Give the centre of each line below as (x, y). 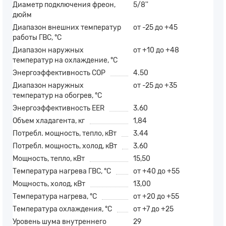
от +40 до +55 (156, 171)
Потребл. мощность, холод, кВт (65, 146)
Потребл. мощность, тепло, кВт (65, 133)
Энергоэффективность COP (59, 73)
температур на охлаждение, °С (65, 60)
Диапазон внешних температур (67, 27)
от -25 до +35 (155, 85)
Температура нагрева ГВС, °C (62, 171)
